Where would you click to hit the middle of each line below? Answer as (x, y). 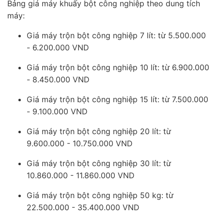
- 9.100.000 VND (57, 112)
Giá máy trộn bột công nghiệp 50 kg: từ (100, 195)
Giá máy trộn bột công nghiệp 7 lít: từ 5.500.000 (116, 36)
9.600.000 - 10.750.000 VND (80, 144)
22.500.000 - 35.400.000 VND (83, 208)
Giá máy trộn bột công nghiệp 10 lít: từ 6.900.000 (118, 68)
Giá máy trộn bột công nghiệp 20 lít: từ (99, 132)
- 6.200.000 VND (58, 48)
